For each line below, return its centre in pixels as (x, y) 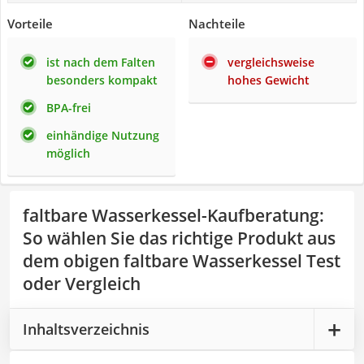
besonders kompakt (102, 80)
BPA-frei (69, 108)
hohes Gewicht (269, 80)
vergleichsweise (271, 62)
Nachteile (217, 24)
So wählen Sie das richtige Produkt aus (179, 238)
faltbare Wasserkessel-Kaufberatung (171, 215)
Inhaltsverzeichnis (86, 329)
